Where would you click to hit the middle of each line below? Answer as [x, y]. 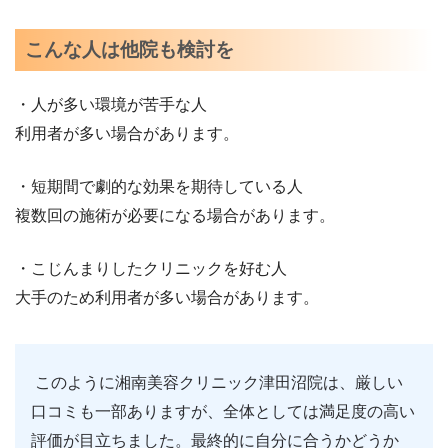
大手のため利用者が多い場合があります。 [167, 297]
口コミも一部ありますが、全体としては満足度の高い [223, 411]
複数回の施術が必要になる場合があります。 [175, 215]
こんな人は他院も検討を [129, 49]
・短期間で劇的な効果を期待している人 [159, 186]
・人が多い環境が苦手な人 [111, 104]
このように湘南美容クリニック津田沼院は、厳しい [219, 382]
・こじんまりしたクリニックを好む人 [151, 268]
